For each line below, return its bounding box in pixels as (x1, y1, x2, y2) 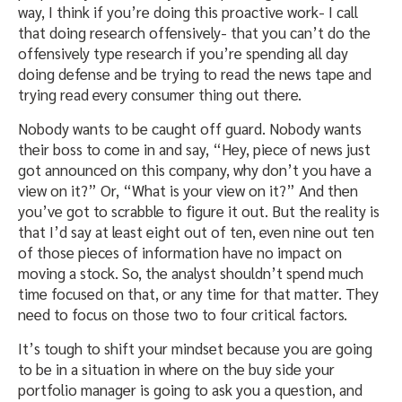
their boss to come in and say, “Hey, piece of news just (18, 139, 371, 160)
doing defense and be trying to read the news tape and (18, 64, 371, 84)
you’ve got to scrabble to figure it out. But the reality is (18, 201, 380, 222)
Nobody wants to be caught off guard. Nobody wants (18, 118, 362, 139)
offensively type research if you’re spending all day (18, 43, 348, 64)
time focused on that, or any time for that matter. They (18, 284, 379, 304)
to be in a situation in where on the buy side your (18, 359, 335, 380)
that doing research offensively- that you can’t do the (18, 22, 371, 43)
